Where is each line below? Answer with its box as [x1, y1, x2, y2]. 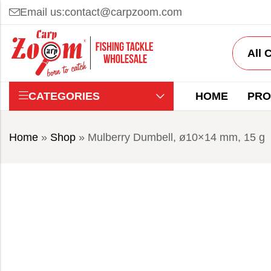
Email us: [20, 6, 65, 18]
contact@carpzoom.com [65, 6, 182, 18]
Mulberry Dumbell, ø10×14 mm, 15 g [88, 131, 265, 143]
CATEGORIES [28, 90, 100, 102]
